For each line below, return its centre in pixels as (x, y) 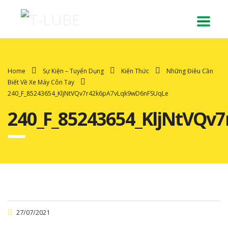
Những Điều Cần (190, 71)
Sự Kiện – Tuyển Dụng (73, 71)
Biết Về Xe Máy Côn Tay (41, 82)
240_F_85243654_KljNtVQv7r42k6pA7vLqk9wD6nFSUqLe (88, 93)
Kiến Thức (135, 71)
